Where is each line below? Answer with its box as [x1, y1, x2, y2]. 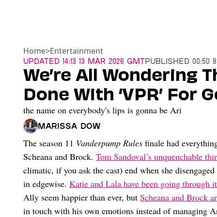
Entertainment [50, 46, 103, 57]
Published [145, 56, 189, 66]
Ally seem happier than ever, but [23, 191, 140, 203]
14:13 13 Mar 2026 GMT [60, 56, 145, 66]
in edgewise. [23, 178, 69, 190]
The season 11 [23, 137, 76, 149]
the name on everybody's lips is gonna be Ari [23, 104, 182, 116]
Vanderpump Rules [76, 137, 142, 149]
